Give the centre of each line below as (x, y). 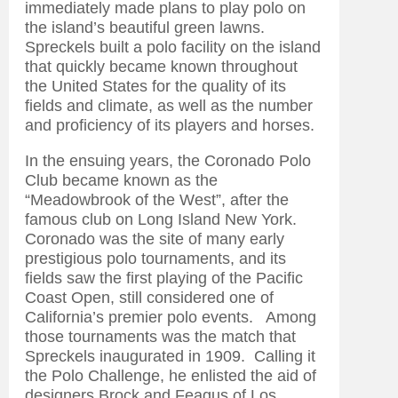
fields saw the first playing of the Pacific (164, 278)
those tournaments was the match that (160, 337)
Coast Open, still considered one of (149, 298)
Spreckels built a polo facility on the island (173, 47)
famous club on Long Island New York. (163, 219)
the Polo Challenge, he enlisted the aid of (171, 376)
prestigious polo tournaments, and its (155, 259)
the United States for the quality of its (155, 86)
